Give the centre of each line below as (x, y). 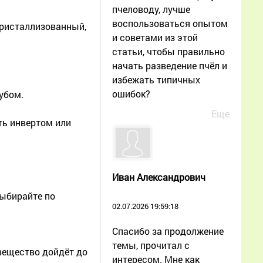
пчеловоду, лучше (151, 9)
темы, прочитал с (151, 245)
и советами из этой (155, 37)
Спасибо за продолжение (168, 231)
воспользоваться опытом (170, 23)
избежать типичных (156, 79)
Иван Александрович (159, 177)
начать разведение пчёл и (170, 65)
